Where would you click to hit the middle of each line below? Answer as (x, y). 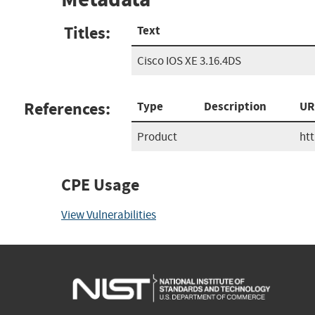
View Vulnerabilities (109, 214)
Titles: (87, 33)
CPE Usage (100, 185)
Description (235, 106)
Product (157, 136)
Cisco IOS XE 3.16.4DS (189, 60)
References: (67, 109)
